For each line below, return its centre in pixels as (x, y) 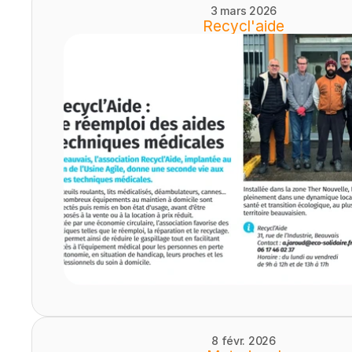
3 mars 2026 (244, 11)
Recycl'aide (244, 26)
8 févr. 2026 (244, 341)
